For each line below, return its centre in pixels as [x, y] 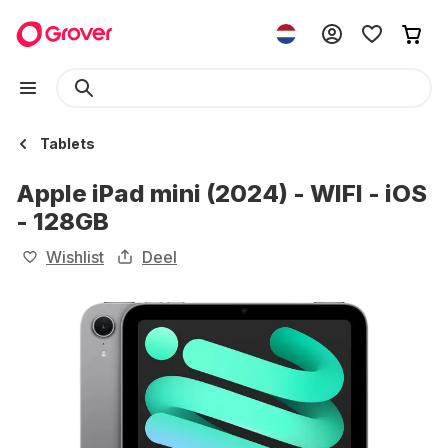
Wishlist [75, 257]
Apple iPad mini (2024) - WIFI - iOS [221, 193]
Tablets [67, 143]
